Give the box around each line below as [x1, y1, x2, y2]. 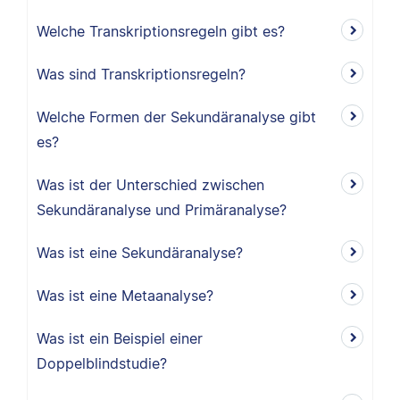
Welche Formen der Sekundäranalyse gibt [37, 108, 316, 126]
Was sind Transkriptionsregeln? [37, 65, 246, 83]
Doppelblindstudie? [37, 354, 167, 372]
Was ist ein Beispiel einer [37, 329, 203, 347]
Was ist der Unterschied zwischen [37, 176, 264, 194]
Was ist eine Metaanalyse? [37, 287, 213, 304]
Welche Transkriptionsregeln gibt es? [37, 22, 285, 40]
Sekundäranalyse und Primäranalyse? [37, 201, 287, 219]
